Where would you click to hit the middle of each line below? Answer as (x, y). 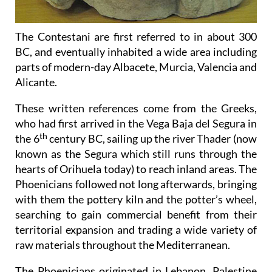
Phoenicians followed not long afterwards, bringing (136, 184)
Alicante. (36, 82)
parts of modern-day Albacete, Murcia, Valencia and (136, 67)
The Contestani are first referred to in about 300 (136, 37)
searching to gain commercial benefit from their (136, 215)
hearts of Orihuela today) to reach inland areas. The (136, 169)
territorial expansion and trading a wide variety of (136, 230)
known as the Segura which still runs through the (136, 154)
